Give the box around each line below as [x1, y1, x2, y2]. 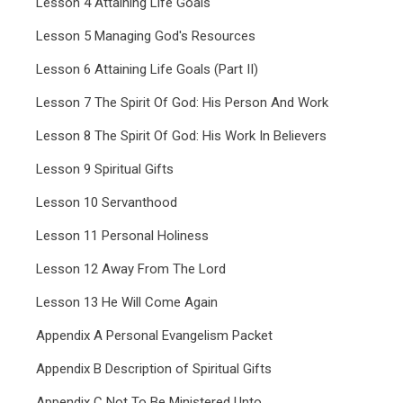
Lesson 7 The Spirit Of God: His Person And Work [36, 94, 328, 111]
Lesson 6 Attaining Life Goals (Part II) [36, 61, 258, 77]
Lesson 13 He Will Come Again [36, 294, 218, 310]
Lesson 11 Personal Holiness [36, 228, 209, 244]
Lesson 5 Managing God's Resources [36, 28, 255, 44]
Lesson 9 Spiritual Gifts [36, 161, 174, 177]
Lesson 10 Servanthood [36, 194, 177, 210]
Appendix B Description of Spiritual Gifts [36, 361, 272, 377]
